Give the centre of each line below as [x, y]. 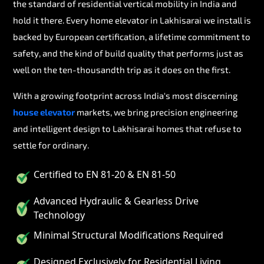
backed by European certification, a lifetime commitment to [132, 36]
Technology [59, 215]
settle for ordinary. [51, 145]
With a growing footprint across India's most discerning [125, 95]
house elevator [44, 112]
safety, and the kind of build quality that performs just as [128, 53]
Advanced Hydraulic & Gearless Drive [116, 201]
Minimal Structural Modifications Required [128, 235]
